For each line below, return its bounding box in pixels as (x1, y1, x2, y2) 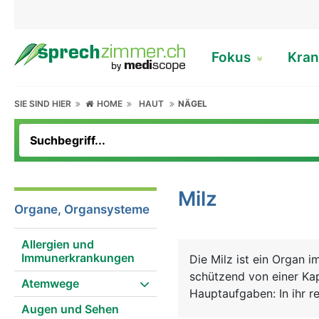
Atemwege (21, 276, 79, 291)
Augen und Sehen (21, 302, 119, 316)
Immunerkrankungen (21, 251, 135, 265)
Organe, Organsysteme (14, 202, 150, 216)
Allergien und (21, 237, 94, 251)
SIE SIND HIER (14, 98, 75, 109)
